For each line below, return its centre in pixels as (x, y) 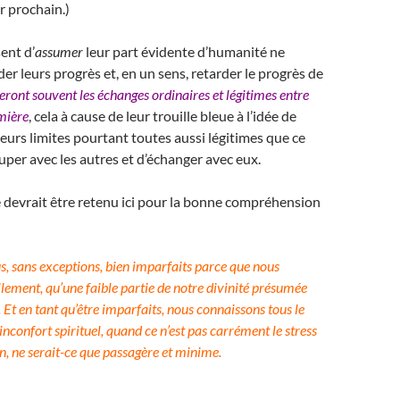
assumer (59, 51)
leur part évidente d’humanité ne (184, 51)
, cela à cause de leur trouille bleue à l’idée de (162, 116)
